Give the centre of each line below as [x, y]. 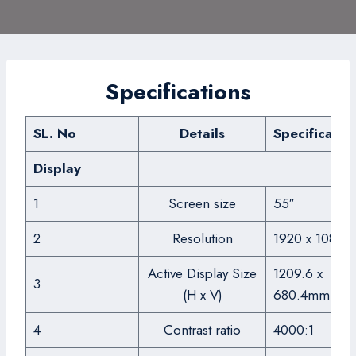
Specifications [178, 92]
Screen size [202, 203]
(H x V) [202, 295]
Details [202, 133]
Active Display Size [202, 273]
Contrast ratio [202, 330]
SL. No [54, 133]
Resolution [202, 238]
